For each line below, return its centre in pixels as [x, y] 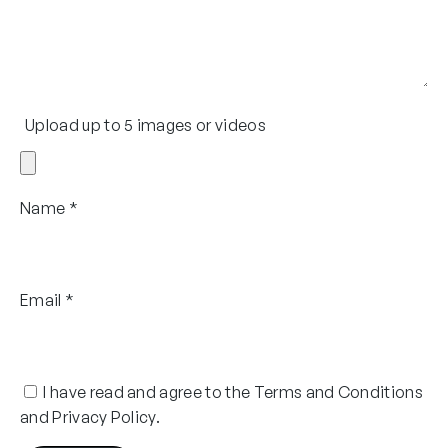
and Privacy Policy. [90, 416]
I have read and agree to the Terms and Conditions [233, 391]
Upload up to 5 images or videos [145, 124]
